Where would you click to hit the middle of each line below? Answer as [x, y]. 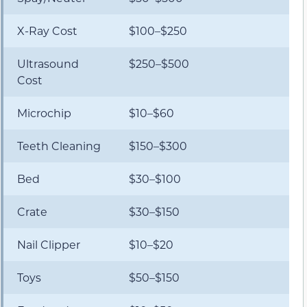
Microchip [44, 112]
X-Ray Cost [47, 30]
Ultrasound [48, 63]
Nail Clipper [49, 244]
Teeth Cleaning [59, 145]
